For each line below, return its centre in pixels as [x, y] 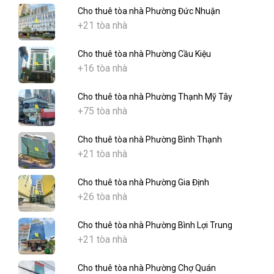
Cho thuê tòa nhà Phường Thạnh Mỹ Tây [155, 97]
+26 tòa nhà [102, 197]
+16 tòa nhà [102, 68]
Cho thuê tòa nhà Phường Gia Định [143, 183]
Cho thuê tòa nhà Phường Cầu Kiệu [144, 54]
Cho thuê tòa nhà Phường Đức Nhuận [149, 11]
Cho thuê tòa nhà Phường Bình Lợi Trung [155, 225]
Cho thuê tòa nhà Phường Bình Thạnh [150, 140]
